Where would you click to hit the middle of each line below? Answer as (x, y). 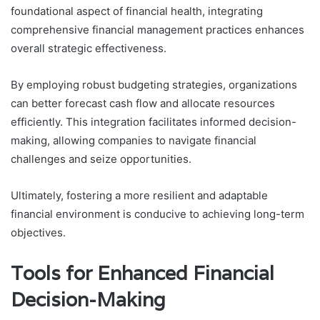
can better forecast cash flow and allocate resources (143, 103)
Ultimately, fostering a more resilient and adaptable (139, 195)
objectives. (38, 232)
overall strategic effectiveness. (89, 48)
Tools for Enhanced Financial (142, 273)
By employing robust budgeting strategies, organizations (154, 84)
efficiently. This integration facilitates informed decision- (154, 121)
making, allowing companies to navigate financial (134, 140)
